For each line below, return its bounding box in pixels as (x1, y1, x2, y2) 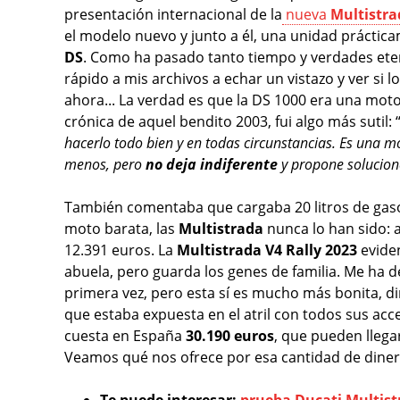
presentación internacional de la (64, 4, 282, 24)
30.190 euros (186, 325, 274, 346)
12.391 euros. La (64, 239, 177, 260)
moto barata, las (64, 218, 179, 238)
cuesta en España (64, 325, 186, 346)
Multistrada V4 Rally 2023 (177, 239, 357, 260)
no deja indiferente (146, 154, 278, 174)
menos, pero (64, 154, 146, 174)
